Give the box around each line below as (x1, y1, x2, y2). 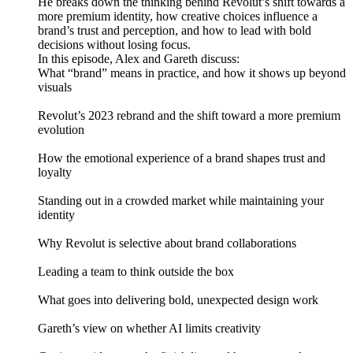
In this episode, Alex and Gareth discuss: (38, 52, 240, 66)
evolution (38, 123, 84, 137)
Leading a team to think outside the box (38, 265, 234, 279)
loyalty (38, 165, 72, 180)
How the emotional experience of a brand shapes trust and (38, 151, 325, 165)
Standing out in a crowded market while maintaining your (38, 194, 324, 208)
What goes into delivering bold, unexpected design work (38, 293, 318, 307)
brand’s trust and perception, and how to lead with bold (38, 24, 311, 38)
